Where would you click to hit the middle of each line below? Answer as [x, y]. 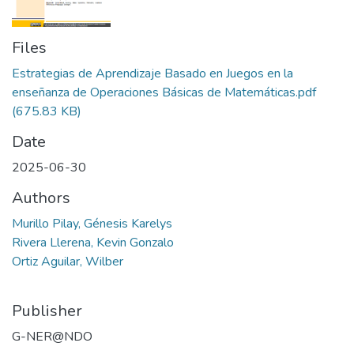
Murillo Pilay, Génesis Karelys [92, 223]
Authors [41, 198]
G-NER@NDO [52, 336]
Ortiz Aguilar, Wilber [68, 261]
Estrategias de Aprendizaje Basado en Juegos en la [153, 73]
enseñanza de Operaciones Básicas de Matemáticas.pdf [164, 92]
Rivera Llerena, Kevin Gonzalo [93, 242]
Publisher [47, 311]
